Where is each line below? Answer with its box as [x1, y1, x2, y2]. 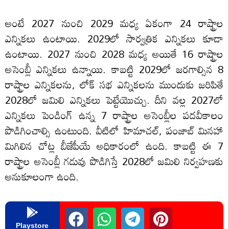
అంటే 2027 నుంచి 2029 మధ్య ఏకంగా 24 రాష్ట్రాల [5, 12, 223, 33]
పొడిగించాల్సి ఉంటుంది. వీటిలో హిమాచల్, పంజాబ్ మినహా [5, 120, 223, 141]
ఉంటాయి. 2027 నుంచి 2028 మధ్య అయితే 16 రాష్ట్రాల [5, 43, 223, 64]
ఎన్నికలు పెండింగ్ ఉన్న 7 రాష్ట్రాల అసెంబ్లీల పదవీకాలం [5, 104, 223, 125]
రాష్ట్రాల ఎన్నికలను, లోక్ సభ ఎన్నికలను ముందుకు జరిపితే [5, 74, 223, 95]
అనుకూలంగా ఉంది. [5, 166, 79, 187]
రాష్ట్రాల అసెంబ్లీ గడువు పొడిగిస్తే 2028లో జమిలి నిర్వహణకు [5, 150, 223, 171]
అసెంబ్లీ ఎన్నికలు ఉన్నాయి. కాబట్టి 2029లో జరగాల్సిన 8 [5, 58, 223, 79]
